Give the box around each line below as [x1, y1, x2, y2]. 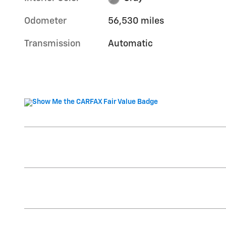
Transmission [24, 39, 81, 49]
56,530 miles [108, 17, 164, 26]
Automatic [108, 39, 153, 49]
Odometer [24, 17, 67, 26]
